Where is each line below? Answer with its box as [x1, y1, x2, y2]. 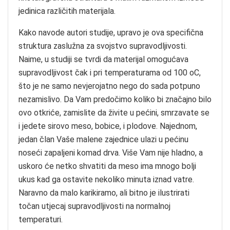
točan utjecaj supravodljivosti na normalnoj [18, 201, 170, 211]
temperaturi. [18, 214, 63, 224]
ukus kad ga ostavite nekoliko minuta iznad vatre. [18, 174, 194, 184]
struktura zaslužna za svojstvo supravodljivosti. [18, 41, 187, 51]
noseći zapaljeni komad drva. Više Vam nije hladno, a [18, 147, 203, 158]
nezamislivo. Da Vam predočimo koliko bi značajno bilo [18, 94, 212, 104]
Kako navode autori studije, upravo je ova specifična [18, 27, 203, 37]
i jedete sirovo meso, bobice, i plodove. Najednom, [18, 121, 197, 131]
